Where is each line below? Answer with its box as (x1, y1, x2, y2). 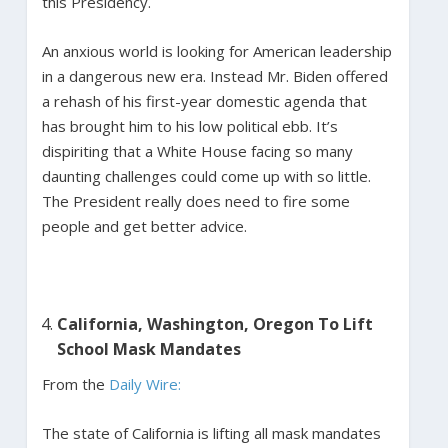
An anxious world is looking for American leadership (41, 40, 392, 61)
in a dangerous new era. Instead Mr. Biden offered (41, 65, 388, 86)
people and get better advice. (41, 215, 251, 236)
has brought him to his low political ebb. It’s (41, 115, 338, 136)
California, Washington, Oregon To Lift (56, 312, 373, 335)
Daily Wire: (108, 373, 181, 394)
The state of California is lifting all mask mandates (41, 422, 381, 443)
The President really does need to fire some (41, 190, 350, 211)
